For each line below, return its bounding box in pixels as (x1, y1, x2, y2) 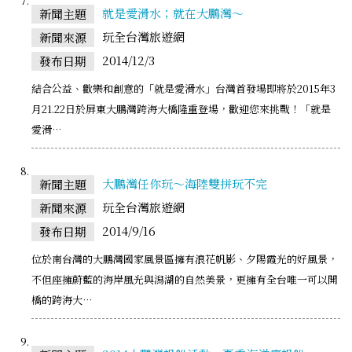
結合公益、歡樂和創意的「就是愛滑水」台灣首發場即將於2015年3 (31, 80, 335, 96)
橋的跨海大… (31, 291, 92, 307)
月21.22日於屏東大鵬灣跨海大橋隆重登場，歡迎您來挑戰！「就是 (31, 101, 331, 116)
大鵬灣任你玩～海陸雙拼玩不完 (102, 174, 267, 192)
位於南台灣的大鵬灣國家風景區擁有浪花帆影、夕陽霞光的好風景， (31, 251, 338, 266)
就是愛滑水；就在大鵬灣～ (102, 4, 244, 21)
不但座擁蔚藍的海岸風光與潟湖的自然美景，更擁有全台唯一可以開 (31, 271, 338, 287)
